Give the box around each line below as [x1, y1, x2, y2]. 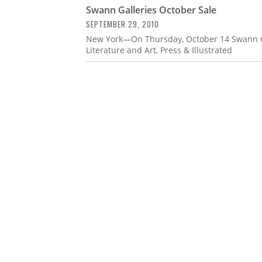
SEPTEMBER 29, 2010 [86, 18, 159, 30]
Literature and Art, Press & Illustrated [86, 44, 232, 56]
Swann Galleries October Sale [86, 3, 216, 16]
